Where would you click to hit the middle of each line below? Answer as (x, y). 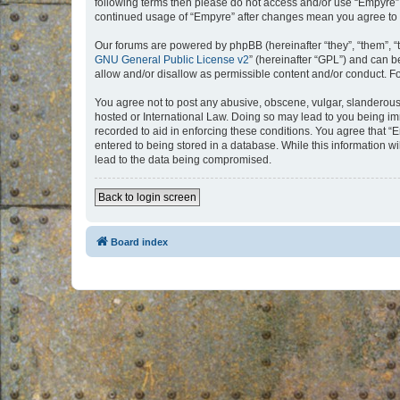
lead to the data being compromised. (183, 160)
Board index (139, 242)
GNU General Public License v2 (172, 60)
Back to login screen (147, 197)
